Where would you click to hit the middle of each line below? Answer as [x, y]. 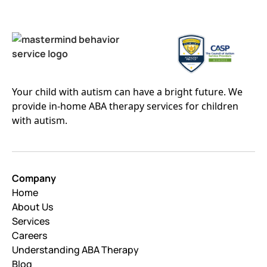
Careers [30, 235]
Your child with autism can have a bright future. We [127, 91]
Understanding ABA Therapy [75, 249]
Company [34, 178]
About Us [32, 207]
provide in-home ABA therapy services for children [125, 106]
